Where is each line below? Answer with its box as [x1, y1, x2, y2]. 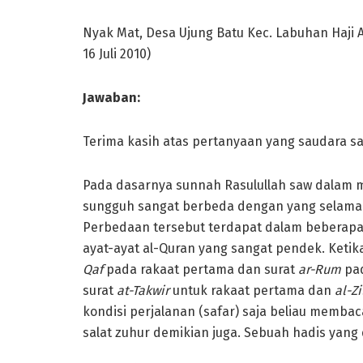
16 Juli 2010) [83, 45, 151, 62]
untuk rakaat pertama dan [169, 282, 335, 298]
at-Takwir [117, 282, 169, 298]
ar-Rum [298, 261, 341, 277]
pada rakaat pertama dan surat [103, 261, 298, 277]
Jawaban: [83, 89, 140, 105]
